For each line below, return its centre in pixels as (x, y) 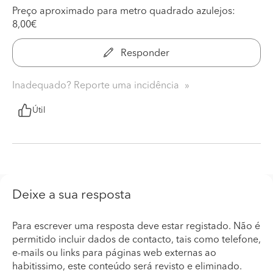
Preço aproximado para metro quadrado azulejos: (124, 11)
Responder (144, 53)
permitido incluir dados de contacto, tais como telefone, (136, 240)
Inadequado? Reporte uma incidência (97, 86)
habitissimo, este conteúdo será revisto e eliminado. (127, 267)
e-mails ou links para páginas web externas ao (114, 253)
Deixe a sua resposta (72, 195)
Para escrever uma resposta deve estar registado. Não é (136, 226)
